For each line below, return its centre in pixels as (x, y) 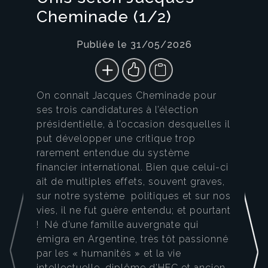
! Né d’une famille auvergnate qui (118, 225)
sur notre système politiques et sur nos (134, 196)
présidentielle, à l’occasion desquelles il (133, 124)
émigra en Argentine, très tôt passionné (133, 239)
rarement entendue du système (113, 153)
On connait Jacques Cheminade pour (127, 96)
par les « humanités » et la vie (109, 254)
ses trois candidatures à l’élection (118, 110)
